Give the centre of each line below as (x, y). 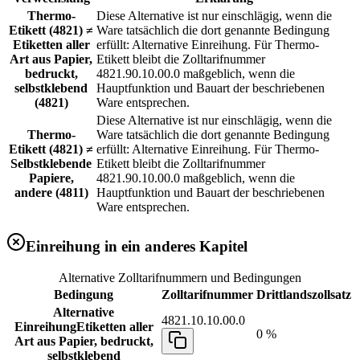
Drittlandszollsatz (304, 294)
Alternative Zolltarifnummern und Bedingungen (180, 277)
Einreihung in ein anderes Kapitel (137, 247)
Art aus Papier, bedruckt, (84, 341)
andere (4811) (51, 193)
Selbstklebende (51, 164)
